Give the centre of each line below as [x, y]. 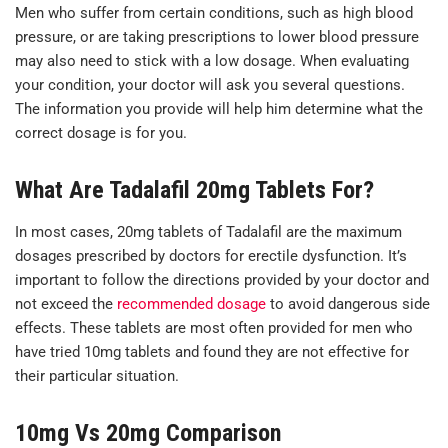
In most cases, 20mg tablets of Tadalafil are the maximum [208, 231]
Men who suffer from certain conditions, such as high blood [214, 12]
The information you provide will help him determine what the [219, 108]
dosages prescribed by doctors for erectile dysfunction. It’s [211, 255]
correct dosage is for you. [101, 132]
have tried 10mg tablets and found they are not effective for [212, 351]
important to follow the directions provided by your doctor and [222, 279]
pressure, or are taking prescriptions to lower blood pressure [217, 36]
